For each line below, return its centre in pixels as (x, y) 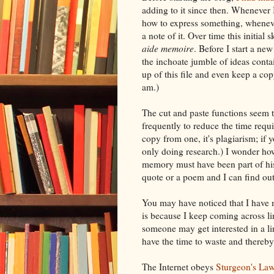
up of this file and (177, 74)
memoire (177, 48)
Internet (174, 266)
